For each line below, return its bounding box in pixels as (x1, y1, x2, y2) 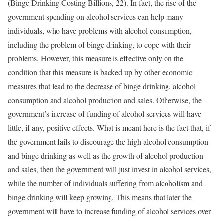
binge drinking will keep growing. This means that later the (8, 192, 192, 202)
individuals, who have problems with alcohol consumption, (8, 25, 192, 36)
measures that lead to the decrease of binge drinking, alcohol (8, 81, 196, 91)
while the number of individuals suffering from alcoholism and (8, 178, 203, 188)
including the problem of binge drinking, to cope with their (8, 39, 191, 50)
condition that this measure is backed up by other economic (8, 67, 192, 77)
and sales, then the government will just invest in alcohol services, (8, 164, 211, 174)
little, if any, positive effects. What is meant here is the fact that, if (8, 122, 210, 133)
